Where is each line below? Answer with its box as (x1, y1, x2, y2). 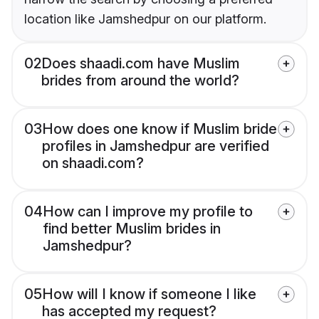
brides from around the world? (41, 72, 239, 90)
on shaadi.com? (42, 155, 144, 172)
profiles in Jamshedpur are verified (42, 137, 269, 155)
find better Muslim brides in (43, 220, 221, 238)
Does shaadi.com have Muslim (41, 55, 240, 73)
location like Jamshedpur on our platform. (24, 11, 266, 27)
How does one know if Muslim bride (42, 120, 277, 138)
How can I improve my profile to (43, 203, 253, 221)
